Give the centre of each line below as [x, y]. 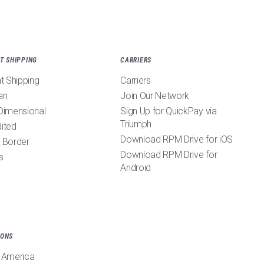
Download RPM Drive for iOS [176, 139]
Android [136, 168]
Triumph [136, 124]
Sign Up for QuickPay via [169, 111]
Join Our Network [155, 96]
